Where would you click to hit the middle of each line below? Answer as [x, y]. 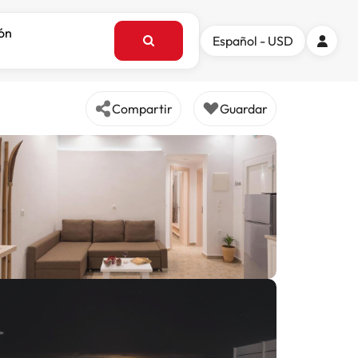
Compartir [142, 108]
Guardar [244, 108]
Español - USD [253, 41]
